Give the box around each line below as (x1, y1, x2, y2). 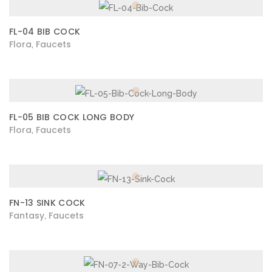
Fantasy (9, 209, 44, 222)
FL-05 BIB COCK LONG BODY (9, 111, 135, 123)
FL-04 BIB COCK (9, 25, 81, 38)
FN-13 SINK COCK (9, 197, 86, 209)
